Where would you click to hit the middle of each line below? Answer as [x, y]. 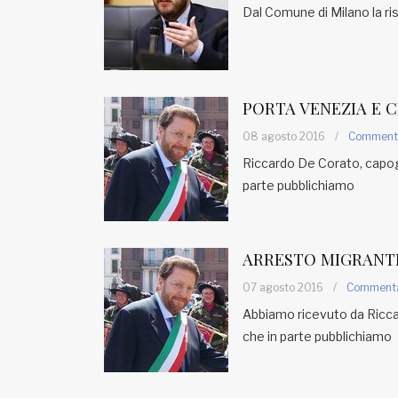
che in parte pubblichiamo [317, 336]
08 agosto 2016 [284, 136]
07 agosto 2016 [283, 287]
